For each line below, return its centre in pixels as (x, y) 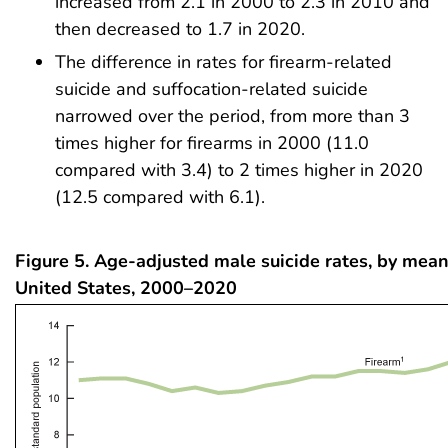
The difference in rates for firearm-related (223, 62)
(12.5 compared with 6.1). (160, 197)
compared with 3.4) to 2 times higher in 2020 (239, 170)
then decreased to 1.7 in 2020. (180, 28)
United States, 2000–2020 (126, 288)
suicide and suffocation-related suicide (211, 89)
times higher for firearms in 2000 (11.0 (212, 143)
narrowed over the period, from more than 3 (232, 116)
